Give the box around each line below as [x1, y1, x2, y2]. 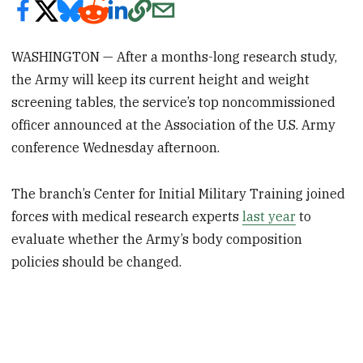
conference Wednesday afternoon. [11, 139, 220, 156]
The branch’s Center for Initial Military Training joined [11, 185, 346, 202]
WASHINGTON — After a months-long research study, [11, 48, 338, 65]
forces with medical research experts [11, 207, 243, 224]
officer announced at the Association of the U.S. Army [11, 116, 336, 133]
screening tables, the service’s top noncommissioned [11, 93, 336, 110]
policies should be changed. [11, 253, 182, 270]
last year [242, 207, 297, 224]
